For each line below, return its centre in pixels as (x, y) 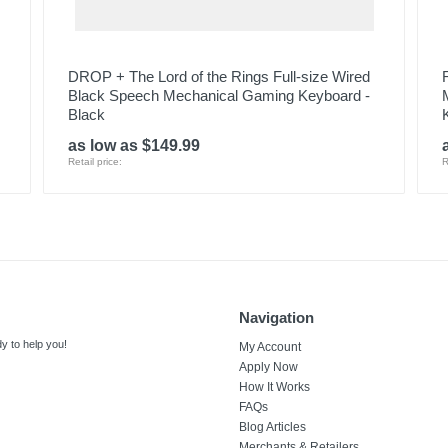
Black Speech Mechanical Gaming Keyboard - (218, 95)
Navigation (276, 317)
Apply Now (268, 367)
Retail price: (94, 161)
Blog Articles (272, 427)
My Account (270, 347)
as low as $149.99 (133, 145)
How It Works (274, 387)
